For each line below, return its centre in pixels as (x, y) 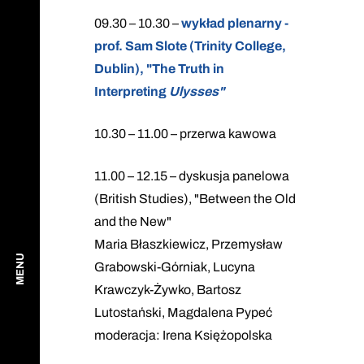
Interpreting (131, 91)
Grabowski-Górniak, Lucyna (174, 266)
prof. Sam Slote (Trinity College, (190, 45)
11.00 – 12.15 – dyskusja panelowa (191, 175)
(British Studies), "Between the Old (195, 198)
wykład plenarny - (234, 23)
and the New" (134, 221)
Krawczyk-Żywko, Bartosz (167, 289)
